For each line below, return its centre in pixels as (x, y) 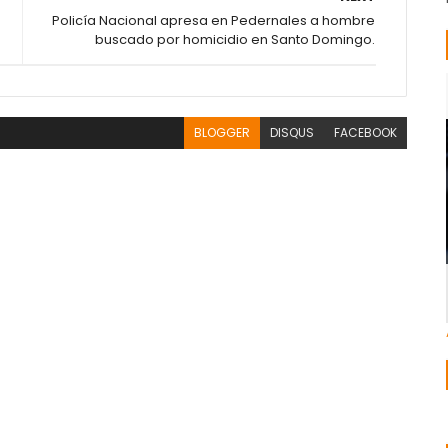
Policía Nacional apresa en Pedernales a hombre (214, 20)
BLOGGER (222, 132)
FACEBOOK (366, 132)
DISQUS (292, 132)
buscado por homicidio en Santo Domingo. (235, 39)
